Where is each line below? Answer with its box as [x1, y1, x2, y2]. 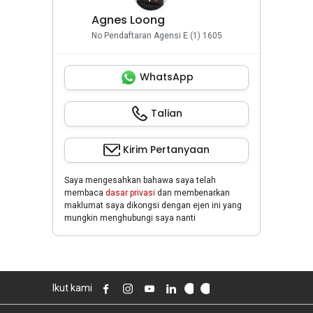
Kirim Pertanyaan [123, 143, 210, 157]
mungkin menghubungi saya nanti [64, 213, 196, 224]
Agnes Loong [91, 12, 165, 29]
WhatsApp [139, 70, 194, 85]
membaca [64, 188, 105, 198]
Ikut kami [52, 282, 92, 294]
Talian [150, 106, 182, 121]
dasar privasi [105, 188, 155, 198]
